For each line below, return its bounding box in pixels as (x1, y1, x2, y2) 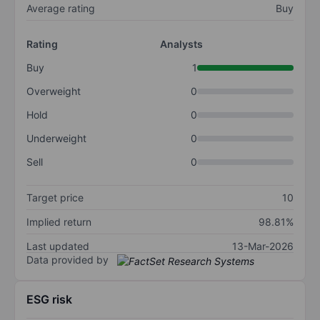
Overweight (26, 85, 81, 98)
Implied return (26, 216, 91, 229)
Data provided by (26, 254, 109, 266)
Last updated (26, 240, 89, 253)
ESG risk (26, 291, 72, 306)
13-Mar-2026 (232, 240, 294, 253)
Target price (26, 191, 84, 204)
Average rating (26, 2, 95, 15)
